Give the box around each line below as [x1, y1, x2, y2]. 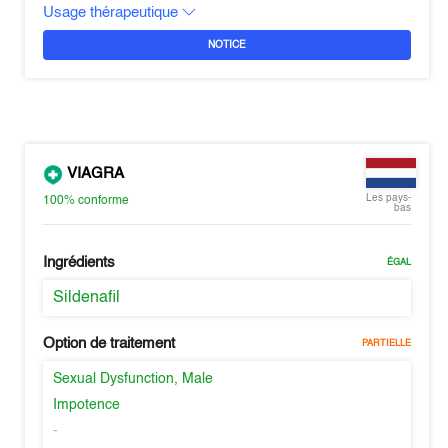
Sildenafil [53, 290, 121, 306]
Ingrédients [43, 255, 116, 270]
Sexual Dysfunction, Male [53, 372, 214, 386]
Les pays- [365, 193, 411, 203]
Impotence [53, 398, 121, 412]
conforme [78, 194, 130, 207]
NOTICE [208, 40, 246, 50]
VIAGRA [63, 166, 125, 182]
